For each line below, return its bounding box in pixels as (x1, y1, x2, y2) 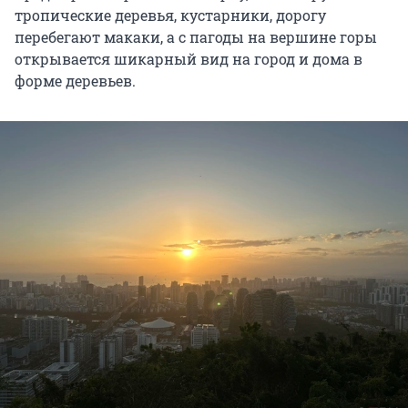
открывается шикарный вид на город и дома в (15, 48, 362, 68)
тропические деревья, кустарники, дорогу (15, 5, 326, 25)
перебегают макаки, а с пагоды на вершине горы (15, 26, 377, 46)
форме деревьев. (15, 70, 136, 90)
